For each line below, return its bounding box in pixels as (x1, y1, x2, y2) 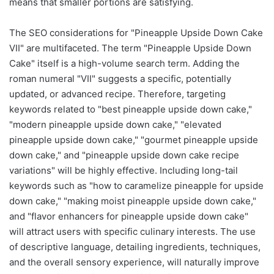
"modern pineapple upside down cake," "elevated (9, 118, 221, 130)
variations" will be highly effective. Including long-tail (9, 164, 238, 176)
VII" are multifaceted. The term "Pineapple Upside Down (9, 42, 251, 54)
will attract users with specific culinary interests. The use (9, 225, 256, 237)
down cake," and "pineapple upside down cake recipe (9, 149, 239, 161)
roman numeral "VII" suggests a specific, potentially (9, 72, 231, 84)
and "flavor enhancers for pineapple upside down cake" (9, 210, 248, 222)
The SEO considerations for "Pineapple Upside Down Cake (9, 26, 263, 39)
